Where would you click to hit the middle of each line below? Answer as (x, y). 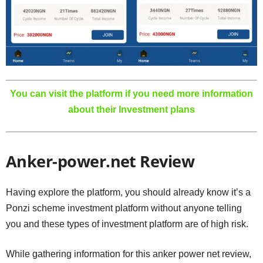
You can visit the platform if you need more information (131, 93)
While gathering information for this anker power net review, (129, 254)
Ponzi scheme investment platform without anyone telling (124, 208)
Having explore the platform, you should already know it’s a (128, 192)
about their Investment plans (131, 109)
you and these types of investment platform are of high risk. (127, 224)
